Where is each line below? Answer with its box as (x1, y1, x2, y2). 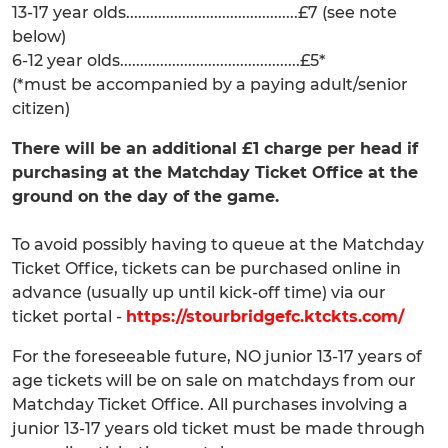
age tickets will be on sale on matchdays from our (12, 371, 416, 390)
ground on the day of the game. (12, 187, 279, 206)
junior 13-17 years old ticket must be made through (12, 419, 425, 438)
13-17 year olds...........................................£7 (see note (12, 3, 397, 22)
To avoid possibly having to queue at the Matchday (12, 235, 424, 254)
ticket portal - (12, 307, 126, 326)
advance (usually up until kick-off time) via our (12, 283, 386, 302)
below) (12, 27, 66, 46)
